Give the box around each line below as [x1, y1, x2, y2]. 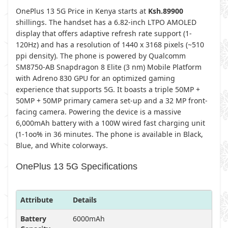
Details [73, 195, 97, 205]
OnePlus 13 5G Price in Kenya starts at [16, 6, 148, 16]
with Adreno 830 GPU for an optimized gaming [16, 73, 175, 83]
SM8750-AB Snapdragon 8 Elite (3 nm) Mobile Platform [16, 62, 202, 72]
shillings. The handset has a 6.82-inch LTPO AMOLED [16, 17, 196, 27]
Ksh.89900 [148, 6, 183, 16]
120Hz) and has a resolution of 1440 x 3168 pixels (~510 [16, 40, 204, 49]
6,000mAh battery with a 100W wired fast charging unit [16, 118, 205, 128]
